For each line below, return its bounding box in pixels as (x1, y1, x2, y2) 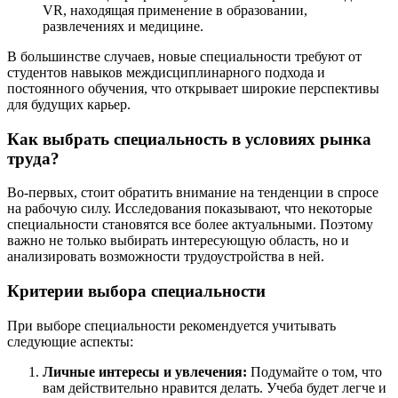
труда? (7, 148, 60, 168)
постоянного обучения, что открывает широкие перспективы (7, 80, 379, 96)
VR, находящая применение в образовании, (43, 2, 307, 18)
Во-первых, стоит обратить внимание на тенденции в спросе (7, 185, 378, 201)
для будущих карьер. (7, 96, 131, 112)
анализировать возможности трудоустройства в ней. (7, 249, 324, 265)
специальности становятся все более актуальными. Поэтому (7, 217, 373, 233)
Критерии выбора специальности (7, 281, 266, 300)
